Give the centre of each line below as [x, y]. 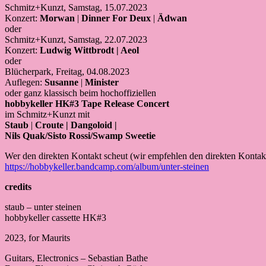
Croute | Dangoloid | [76, 125]
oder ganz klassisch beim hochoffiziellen [80, 93]
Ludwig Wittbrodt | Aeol [89, 50]
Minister [102, 82]
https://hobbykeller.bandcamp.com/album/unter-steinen [107, 166]
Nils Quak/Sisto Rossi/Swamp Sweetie [80, 135]
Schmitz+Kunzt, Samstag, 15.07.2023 [76, 7]
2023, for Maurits [37, 237]
